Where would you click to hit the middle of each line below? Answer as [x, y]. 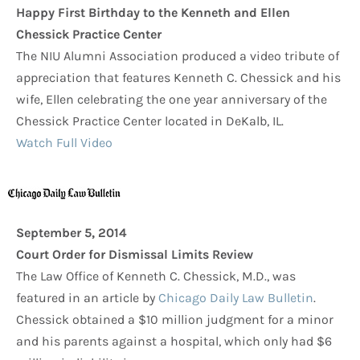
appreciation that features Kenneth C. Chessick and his [178, 78]
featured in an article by [87, 298]
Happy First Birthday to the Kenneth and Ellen [153, 13]
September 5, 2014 [72, 233]
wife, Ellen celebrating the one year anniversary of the [172, 100]
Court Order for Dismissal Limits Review [135, 255]
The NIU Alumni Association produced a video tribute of [178, 56]
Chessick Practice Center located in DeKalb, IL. [150, 121]
